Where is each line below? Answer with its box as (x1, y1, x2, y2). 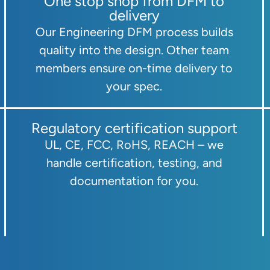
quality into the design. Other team (39, 42, 229, 57)
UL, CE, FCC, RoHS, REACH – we (45, 137, 224, 152)
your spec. (106, 78, 162, 93)
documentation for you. (70, 173, 198, 188)
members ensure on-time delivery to (36, 60, 233, 75)
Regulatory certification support (31, 119, 237, 137)
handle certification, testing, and (46, 155, 222, 170)
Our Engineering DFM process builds (35, 24, 233, 39)
